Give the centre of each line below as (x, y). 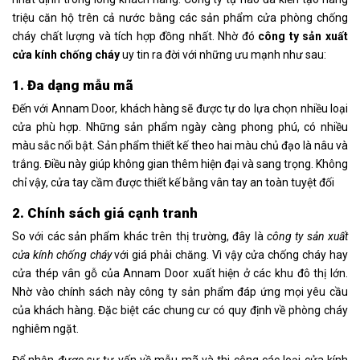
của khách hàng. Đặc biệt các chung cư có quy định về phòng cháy (180, 311)
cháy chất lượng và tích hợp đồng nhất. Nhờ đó (135, 37)
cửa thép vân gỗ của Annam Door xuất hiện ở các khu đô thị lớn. (180, 274)
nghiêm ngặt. (45, 329)
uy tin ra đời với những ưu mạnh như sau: (223, 55)
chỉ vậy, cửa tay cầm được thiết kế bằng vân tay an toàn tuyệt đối (173, 183)
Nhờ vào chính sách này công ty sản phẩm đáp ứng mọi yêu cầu (180, 292)
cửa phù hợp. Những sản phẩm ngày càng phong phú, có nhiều (180, 127)
